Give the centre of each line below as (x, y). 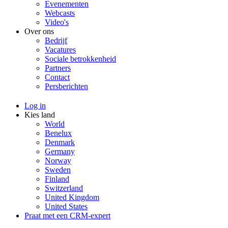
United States (66, 206)
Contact (57, 77)
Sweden (58, 169)
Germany (60, 151)
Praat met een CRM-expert (67, 215)
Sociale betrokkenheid (80, 59)
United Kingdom (72, 197)
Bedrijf (56, 40)
